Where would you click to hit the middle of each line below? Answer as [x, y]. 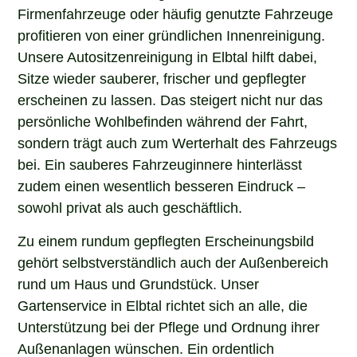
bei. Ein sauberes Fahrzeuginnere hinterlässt [160, 164]
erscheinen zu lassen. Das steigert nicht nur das [171, 99]
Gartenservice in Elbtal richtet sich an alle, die [163, 304]
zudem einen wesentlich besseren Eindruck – [162, 185]
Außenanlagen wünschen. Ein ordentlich [146, 347]
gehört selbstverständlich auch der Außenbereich [173, 261]
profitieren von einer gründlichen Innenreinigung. [172, 35]
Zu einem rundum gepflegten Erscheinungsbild [166, 239]
